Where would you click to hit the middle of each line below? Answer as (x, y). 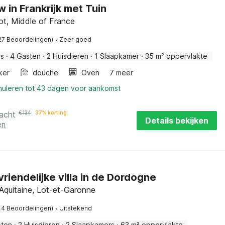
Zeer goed (75, 39)
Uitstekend (76, 208)
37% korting (51, 113)
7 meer (121, 73)
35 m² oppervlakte (176, 56)
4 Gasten (25, 56)
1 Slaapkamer (117, 56)
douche (45, 73)
